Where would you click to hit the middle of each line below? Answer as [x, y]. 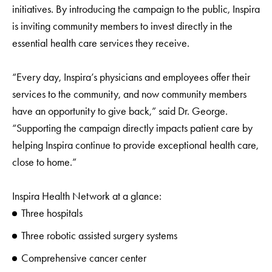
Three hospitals [52, 213]
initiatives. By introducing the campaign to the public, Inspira [136, 9]
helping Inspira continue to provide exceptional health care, [135, 145]
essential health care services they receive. [101, 43]
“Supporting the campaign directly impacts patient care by [132, 128]
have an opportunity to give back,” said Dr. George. [120, 111]
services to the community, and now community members [129, 94]
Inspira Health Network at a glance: [87, 196]
